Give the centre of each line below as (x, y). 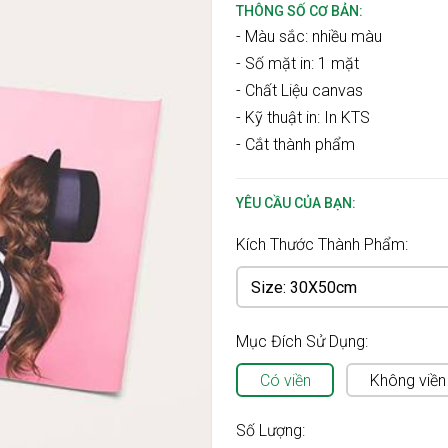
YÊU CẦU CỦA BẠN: (296, 203)
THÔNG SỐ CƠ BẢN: (299, 11)
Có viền (285, 380)
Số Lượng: (270, 431)
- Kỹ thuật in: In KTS (303, 118)
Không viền (407, 380)
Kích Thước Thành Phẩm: (322, 245)
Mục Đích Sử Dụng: (302, 342)
